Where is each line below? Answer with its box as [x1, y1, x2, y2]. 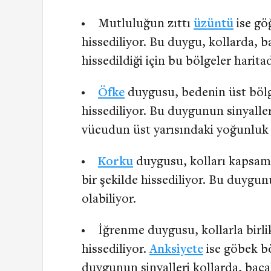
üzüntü [194, 18, 233, 31]
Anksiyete [149, 244, 203, 257]
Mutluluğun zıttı [98, 18, 194, 31]
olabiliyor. [82, 194, 136, 207]
